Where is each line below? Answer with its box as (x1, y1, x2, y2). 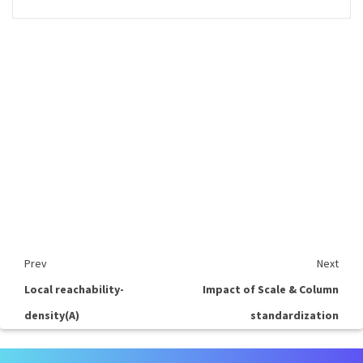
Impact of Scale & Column (203, 282, 339, 297)
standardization (250, 308, 339, 322)
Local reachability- (24, 282, 124, 297)
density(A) (24, 308, 79, 322)
